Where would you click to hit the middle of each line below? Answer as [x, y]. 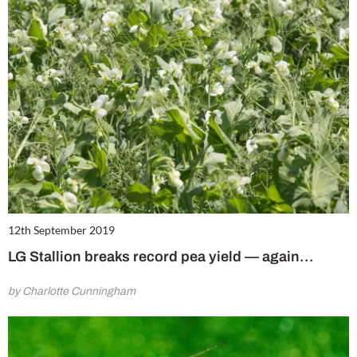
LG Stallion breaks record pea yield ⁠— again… [161, 257]
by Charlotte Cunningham [72, 292]
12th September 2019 [61, 230]
